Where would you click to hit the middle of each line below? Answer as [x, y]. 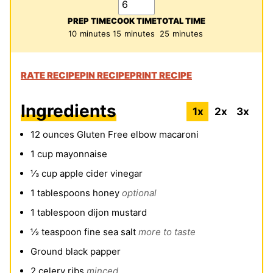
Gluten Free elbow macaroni [138, 135]
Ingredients [69, 111]
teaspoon [62, 232]
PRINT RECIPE [161, 76]
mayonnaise [81, 154]
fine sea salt [110, 232]
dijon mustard [117, 213]
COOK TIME [134, 21]
